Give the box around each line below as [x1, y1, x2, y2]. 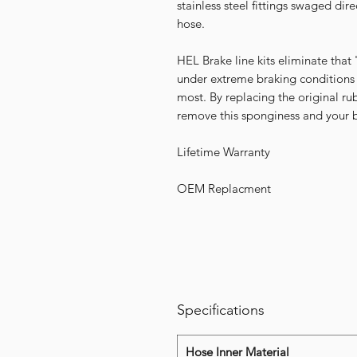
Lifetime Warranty [177, 144, 270, 160]
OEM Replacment [177, 181, 274, 197]
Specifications [177, 301, 265, 320]
